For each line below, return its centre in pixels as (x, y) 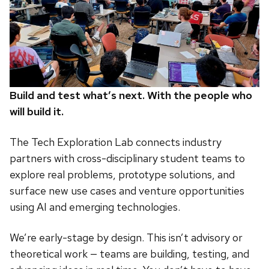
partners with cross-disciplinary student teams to (127, 159)
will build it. (37, 112)
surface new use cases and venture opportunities (127, 191)
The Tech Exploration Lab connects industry (116, 142)
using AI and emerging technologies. (95, 207)
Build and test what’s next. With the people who (131, 95)
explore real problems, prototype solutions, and (122, 175)
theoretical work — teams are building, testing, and (129, 254)
